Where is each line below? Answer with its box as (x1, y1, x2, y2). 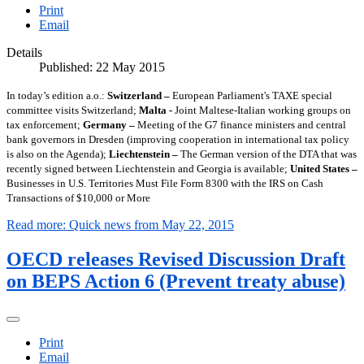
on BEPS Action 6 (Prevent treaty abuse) (6, 270, 345, 292)
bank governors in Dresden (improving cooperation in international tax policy (6, 132, 349, 145)
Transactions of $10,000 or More (6, 191, 150, 204)
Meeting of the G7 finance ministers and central (135, 118, 346, 131)
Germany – (83, 118, 135, 131)
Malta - (139, 103, 172, 116)
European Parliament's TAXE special (170, 89, 332, 102)
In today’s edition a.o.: (6, 89, 107, 102)
